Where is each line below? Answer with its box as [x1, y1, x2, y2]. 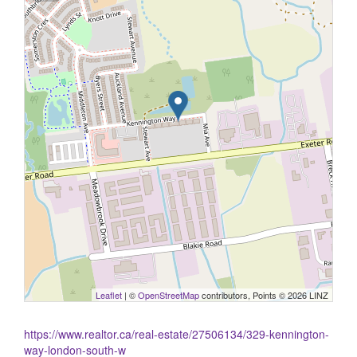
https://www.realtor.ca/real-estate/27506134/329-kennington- [24, 326, 329, 342]
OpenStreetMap [138, 288, 199, 301]
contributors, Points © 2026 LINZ [199, 288, 328, 301]
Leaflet [96, 288, 122, 301]
